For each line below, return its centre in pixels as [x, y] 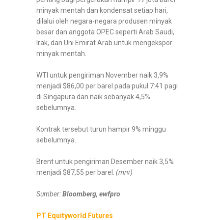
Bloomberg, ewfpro [91, 194]
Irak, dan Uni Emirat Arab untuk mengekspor [104, 42]
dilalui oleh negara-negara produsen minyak [104, 21]
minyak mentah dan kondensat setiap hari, [102, 10]
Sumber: [49, 194]
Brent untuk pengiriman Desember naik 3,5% [105, 161]
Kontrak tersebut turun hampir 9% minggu [101, 129]
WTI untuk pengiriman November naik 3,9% [102, 75]
